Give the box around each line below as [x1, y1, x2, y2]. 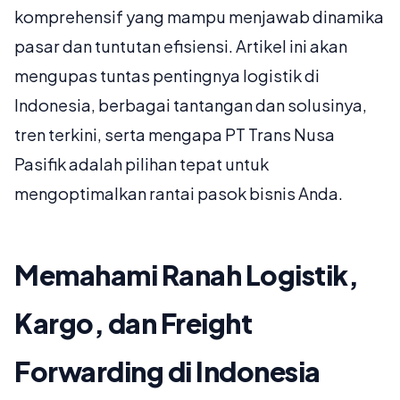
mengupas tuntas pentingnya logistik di [14, 65, 320, 87]
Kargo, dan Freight [14, 306, 252, 341]
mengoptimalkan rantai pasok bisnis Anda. [14, 183, 343, 204]
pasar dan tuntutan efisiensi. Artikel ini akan [14, 36, 347, 57]
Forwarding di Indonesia [14, 354, 321, 389]
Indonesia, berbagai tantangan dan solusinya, [14, 95, 367, 116]
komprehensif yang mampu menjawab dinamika [14, 6, 384, 28]
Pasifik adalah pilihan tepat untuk [14, 154, 269, 175]
